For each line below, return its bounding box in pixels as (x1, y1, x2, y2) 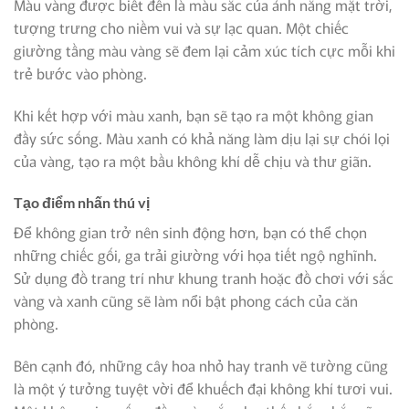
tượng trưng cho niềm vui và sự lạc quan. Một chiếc (14, 16, 349, 38)
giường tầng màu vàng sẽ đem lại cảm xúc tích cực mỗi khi (14, 38, 395, 61)
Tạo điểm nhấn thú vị (14, 194, 150, 212)
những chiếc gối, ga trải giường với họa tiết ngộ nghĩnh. (14, 244, 377, 267)
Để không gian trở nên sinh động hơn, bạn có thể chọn (14, 221, 367, 244)
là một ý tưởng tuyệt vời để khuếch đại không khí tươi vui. (14, 377, 393, 400)
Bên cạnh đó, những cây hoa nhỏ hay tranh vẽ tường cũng (14, 354, 388, 377)
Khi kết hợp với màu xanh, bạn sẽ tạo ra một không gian (14, 103, 373, 126)
